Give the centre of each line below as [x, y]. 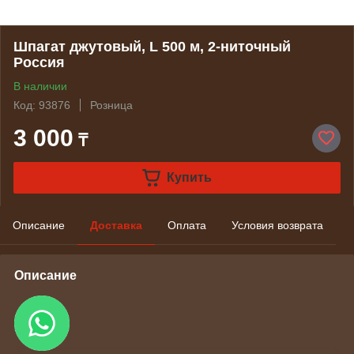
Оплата [187, 225]
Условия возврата [277, 225]
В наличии [40, 86]
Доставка [116, 225]
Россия [39, 62]
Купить [189, 177]
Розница [111, 105]
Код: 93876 [42, 105]
